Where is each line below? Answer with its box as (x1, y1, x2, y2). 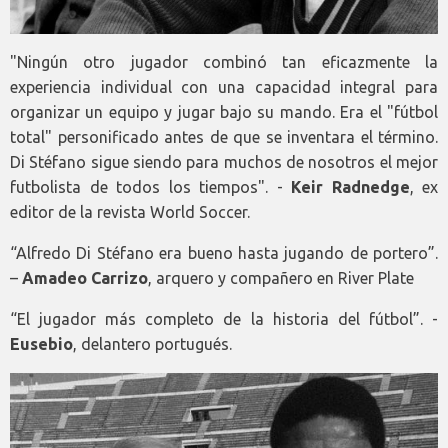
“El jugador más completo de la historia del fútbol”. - (10, 310, 438, 329)
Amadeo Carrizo (22, 269, 148, 288)
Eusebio (10, 335, 73, 354)
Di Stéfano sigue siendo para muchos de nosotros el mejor (10, 153, 438, 172)
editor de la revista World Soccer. (10, 203, 250, 222)
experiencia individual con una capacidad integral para (10, 78, 438, 97)
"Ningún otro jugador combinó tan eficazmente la (10, 53, 438, 72)
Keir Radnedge (291, 178, 410, 197)
